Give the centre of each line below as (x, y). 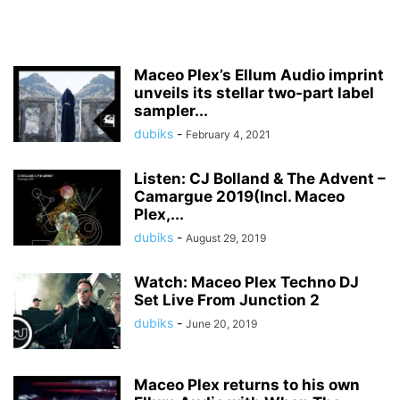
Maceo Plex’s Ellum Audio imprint (259, 75)
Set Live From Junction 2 (227, 300)
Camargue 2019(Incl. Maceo (239, 196)
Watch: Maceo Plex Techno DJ (246, 282)
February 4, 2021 (228, 134)
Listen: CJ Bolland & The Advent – (260, 179)
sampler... (171, 111)
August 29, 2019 (226, 238)
